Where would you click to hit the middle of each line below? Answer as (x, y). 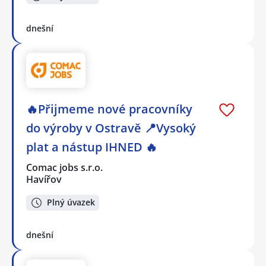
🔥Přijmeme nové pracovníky (109, 109)
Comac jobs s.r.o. (65, 167)
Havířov (44, 179)
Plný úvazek (71, 202)
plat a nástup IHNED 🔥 (92, 147)
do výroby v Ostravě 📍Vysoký (111, 128)
